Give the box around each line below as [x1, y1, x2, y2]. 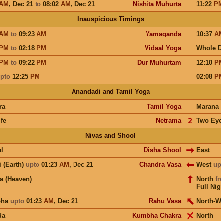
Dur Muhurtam [137, 58, 181, 66]
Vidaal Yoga [144, 44, 181, 52]
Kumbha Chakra [132, 211, 181, 219]
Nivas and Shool [85, 131, 136, 139]
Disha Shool [143, 146, 181, 154]
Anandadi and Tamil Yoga [71, 87, 150, 95]
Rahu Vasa [148, 197, 181, 205]
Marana [196, 102, 219, 110]
